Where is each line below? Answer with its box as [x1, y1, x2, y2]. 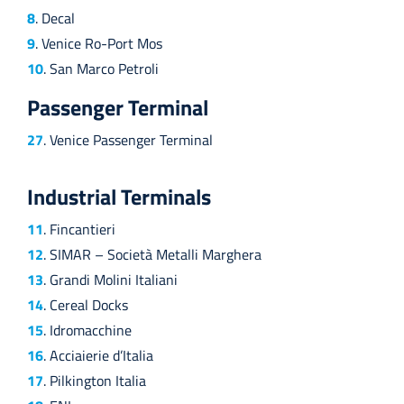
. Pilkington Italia [43, 369, 146, 391]
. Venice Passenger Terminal [43, 128, 213, 151]
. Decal [35, 6, 75, 29]
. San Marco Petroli [43, 57, 159, 79]
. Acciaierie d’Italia [43, 344, 153, 366]
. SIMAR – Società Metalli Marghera [43, 243, 262, 265]
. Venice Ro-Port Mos [35, 32, 162, 54]
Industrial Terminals [27, 179, 211, 213]
